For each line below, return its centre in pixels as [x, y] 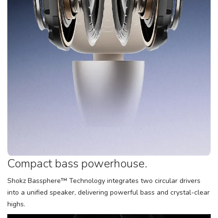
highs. [16, 204]
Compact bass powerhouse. [77, 163]
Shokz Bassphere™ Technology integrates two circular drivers [104, 181]
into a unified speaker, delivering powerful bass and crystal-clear [109, 192]
